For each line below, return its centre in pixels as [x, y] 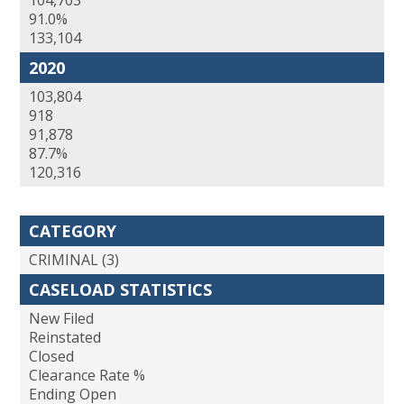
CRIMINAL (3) [74, 260]
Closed [51, 357]
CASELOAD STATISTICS [120, 290]
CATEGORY [73, 231]
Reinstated [65, 338]
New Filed [61, 319]
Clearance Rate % [87, 376]
